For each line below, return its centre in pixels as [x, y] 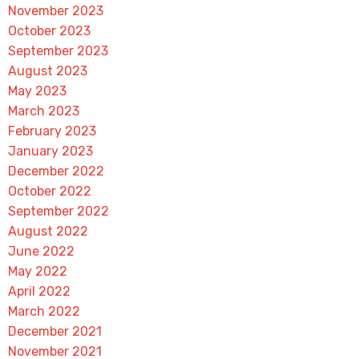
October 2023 [49, 31]
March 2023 [43, 111]
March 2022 [44, 311]
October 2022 [49, 191]
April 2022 [39, 291]
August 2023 [47, 71]
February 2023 [52, 131]
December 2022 [56, 171]
